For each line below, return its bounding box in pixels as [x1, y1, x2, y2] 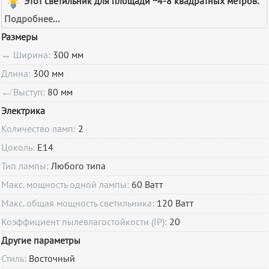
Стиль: [1, 253, 29, 265]
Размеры [1, 32, 38, 43]
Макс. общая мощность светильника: [1, 198, 157, 210]
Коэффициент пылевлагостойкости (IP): [1, 217, 170, 228]
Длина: [1, 68, 34, 80]
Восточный [29, 253, 76, 265]
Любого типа [51, 161, 106, 172]
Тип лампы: [1, 161, 52, 172]
